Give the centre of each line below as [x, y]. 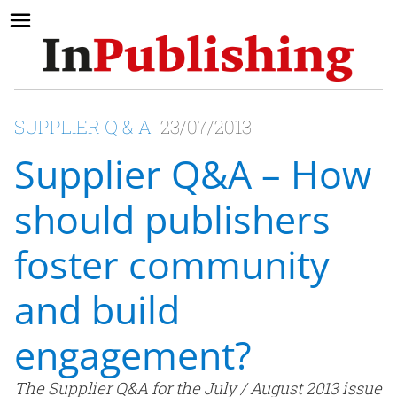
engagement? [133, 355]
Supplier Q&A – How [193, 175]
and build [97, 310]
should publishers [172, 220]
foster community [172, 265]
